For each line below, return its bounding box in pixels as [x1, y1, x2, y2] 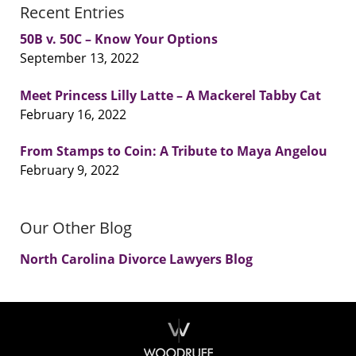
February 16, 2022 [20, 105, 126, 123]
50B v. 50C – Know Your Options [20, 30, 218, 48]
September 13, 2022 [20, 49, 139, 68]
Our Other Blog [20, 217, 132, 239]
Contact [177, 301, 224, 319]
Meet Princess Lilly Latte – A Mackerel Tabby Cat [20, 86, 321, 104]
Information [177, 320, 249, 339]
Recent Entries [20, 2, 125, 24]
